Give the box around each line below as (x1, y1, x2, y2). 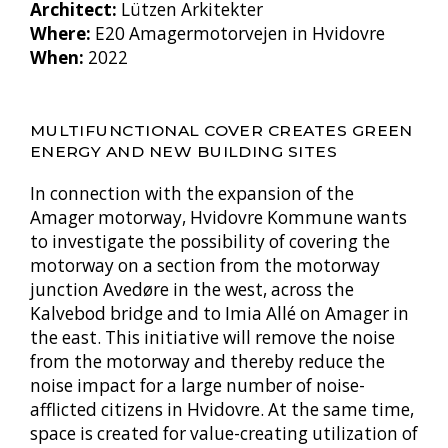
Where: (29, 21, 91, 45)
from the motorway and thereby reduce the (29, 350, 385, 374)
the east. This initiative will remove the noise (29, 326, 395, 350)
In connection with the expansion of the (29, 182, 354, 206)
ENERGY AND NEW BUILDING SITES (29, 141, 338, 161)
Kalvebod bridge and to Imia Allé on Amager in (29, 302, 409, 326)
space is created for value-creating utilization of (29, 422, 418, 446)
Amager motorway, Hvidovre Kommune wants (29, 206, 407, 230)
